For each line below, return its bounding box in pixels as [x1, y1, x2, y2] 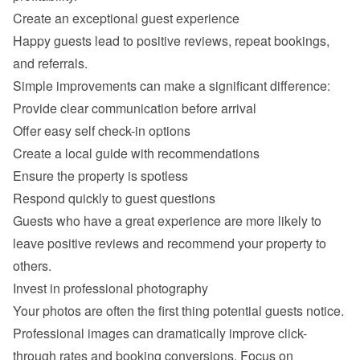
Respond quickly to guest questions [13, 189, 215, 207]
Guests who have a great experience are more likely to [13, 211, 321, 230]
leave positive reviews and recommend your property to [13, 234, 326, 252]
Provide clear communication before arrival [13, 99, 256, 117]
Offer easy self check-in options [13, 121, 190, 140]
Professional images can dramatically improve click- [13, 324, 307, 342]
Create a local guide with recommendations [13, 144, 260, 162]
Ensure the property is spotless [13, 166, 188, 185]
